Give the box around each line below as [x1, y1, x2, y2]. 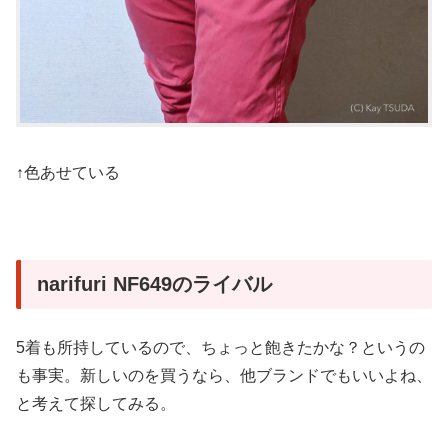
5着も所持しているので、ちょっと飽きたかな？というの [16, 338, 425, 356]
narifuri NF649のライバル [37, 272, 272, 295]
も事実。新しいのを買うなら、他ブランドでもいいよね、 [16, 366, 432, 384]
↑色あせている [16, 163, 120, 181]
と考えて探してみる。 [16, 394, 176, 412]
